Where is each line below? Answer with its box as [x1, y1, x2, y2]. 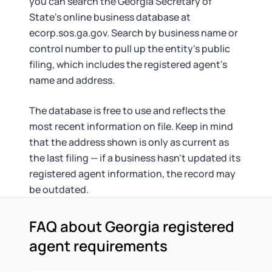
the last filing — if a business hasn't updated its [29, 151, 240, 165]
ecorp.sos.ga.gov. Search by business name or [29, 26, 238, 39]
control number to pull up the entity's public [29, 42, 230, 55]
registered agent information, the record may [29, 167, 236, 180]
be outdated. [29, 183, 89, 196]
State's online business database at [29, 10, 191, 24]
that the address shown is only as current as [29, 135, 229, 149]
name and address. [29, 73, 115, 87]
